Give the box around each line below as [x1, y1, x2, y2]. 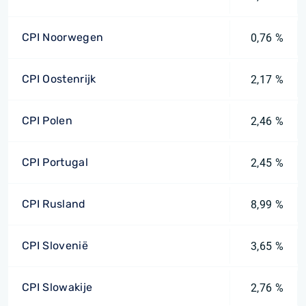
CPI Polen [22, 114, 72, 127]
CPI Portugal [22, 156, 88, 169]
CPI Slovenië [22, 239, 88, 252]
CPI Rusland [22, 197, 86, 210]
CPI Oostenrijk [22, 72, 96, 85]
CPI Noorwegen [22, 31, 104, 44]
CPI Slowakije [22, 281, 93, 294]
